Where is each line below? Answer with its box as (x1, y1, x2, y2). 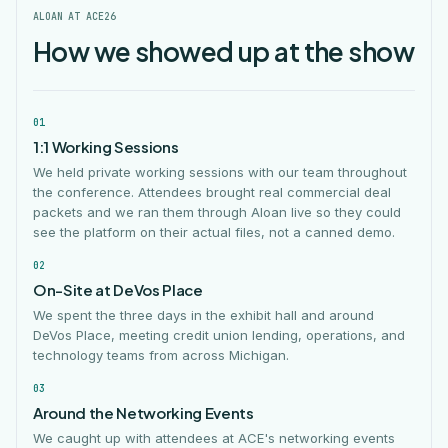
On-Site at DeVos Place (33, 280, 203, 299)
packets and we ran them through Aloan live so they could (33, 204, 401, 220)
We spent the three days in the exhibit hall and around (33, 307, 374, 323)
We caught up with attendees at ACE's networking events (33, 430, 395, 446)
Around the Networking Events (33, 403, 254, 422)
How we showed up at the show (33, 35, 414, 68)
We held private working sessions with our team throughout (33, 164, 407, 180)
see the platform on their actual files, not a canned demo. (33, 224, 395, 240)
